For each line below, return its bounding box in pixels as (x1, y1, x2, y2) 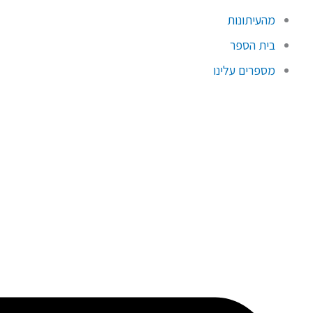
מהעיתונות (227, 11, 275, 28)
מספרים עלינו (213, 61, 275, 78)
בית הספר (230, 36, 275, 53)
